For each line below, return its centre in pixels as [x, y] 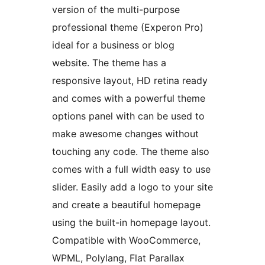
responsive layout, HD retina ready [130, 81]
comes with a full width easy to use [131, 169]
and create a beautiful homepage [126, 205]
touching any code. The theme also [131, 152]
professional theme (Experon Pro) [128, 28]
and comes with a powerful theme [129, 98]
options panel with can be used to [128, 116]
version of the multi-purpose [116, 10]
